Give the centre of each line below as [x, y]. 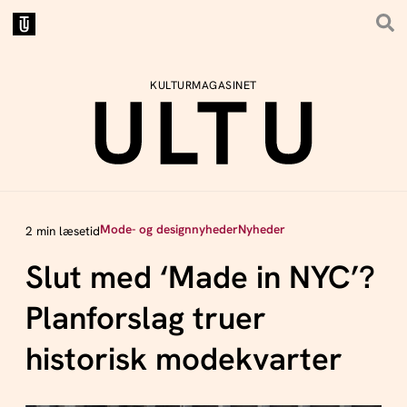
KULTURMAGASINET [203, 86]
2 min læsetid [62, 231]
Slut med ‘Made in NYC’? [200, 278]
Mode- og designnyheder [169, 229]
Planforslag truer [145, 318]
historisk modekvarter [184, 359]
